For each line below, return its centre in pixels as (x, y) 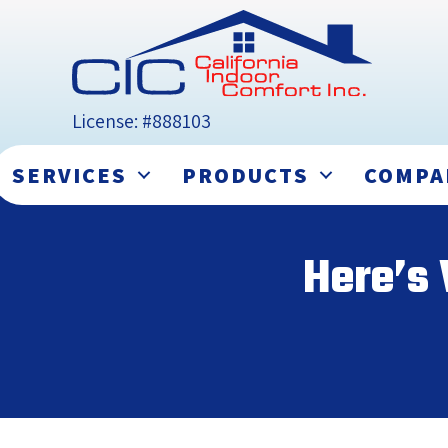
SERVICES (69, 175)
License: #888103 (141, 121)
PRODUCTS (245, 175)
